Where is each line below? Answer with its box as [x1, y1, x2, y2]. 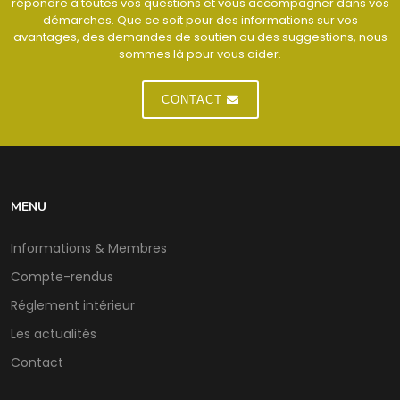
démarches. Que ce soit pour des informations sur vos [42, 11, 358, 29]
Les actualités [11, 324, 96, 343]
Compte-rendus [11, 267, 113, 286]
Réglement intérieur [11, 296, 135, 314]
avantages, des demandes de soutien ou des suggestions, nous [12, 28, 387, 46]
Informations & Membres [11, 238, 167, 257]
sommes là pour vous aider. [119, 45, 281, 62]
